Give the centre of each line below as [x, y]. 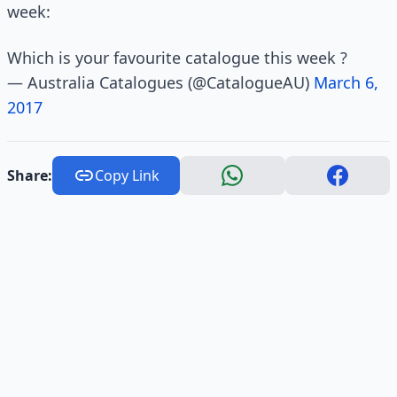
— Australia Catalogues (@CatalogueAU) [160, 82]
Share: [30, 175]
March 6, [346, 82]
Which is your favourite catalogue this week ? [177, 58]
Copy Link [127, 175]
